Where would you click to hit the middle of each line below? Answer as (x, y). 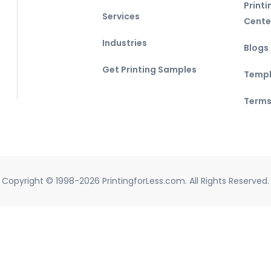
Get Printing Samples (149, 70)
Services (121, 16)
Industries (125, 43)
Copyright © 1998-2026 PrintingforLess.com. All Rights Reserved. (135, 181)
